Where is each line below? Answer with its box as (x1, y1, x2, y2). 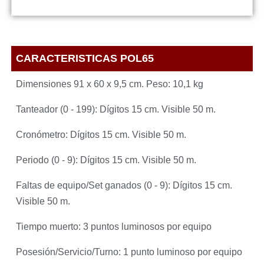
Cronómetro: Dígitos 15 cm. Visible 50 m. (16, 130, 187, 140)
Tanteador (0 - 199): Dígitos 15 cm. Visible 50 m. (16, 104, 216, 115)
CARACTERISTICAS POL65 (16, 52, 154, 65)
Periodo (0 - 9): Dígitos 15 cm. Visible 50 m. (16, 155, 197, 166)
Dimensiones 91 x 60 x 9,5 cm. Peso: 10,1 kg (16, 79, 204, 90)
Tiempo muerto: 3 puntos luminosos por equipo (16, 222, 212, 232)
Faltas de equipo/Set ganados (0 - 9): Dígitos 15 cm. (16, 180, 233, 191)
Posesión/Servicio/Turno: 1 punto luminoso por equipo (16, 247, 243, 258)
